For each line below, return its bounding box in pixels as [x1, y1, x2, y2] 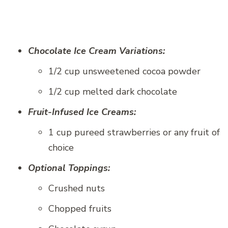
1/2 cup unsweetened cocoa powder [48, 65, 201, 78]
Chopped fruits [48, 203, 111, 215]
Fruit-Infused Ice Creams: [28, 106, 136, 119]
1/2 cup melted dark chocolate [48, 85, 177, 98]
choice [48, 141, 74, 154]
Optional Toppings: [28, 162, 110, 175]
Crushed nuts [48, 182, 105, 195]
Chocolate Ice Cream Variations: [28, 45, 165, 58]
